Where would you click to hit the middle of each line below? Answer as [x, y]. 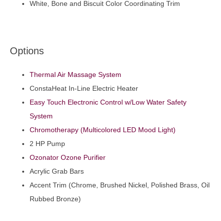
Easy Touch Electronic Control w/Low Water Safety [108, 102]
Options [27, 51]
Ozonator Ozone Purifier [68, 158]
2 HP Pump [47, 144]
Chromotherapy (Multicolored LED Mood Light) [103, 130]
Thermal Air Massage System [75, 75]
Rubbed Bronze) [55, 199]
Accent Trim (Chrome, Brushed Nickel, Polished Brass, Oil [120, 185]
